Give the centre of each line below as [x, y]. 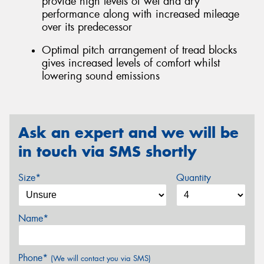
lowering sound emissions [101, 76]
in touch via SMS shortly [108, 151]
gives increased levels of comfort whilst [131, 63]
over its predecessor [87, 27]
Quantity [193, 177]
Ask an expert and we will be [128, 133]
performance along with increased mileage [141, 14]
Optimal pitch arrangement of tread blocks [139, 50]
